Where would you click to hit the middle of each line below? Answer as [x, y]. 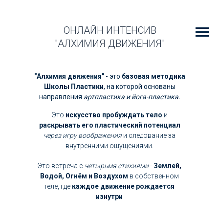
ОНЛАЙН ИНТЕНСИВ [110, 30]
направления [61, 97]
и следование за [149, 135]
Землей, [167, 166]
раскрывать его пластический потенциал [109, 125]
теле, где [58, 186]
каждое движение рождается [123, 186]
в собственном [153, 176]
